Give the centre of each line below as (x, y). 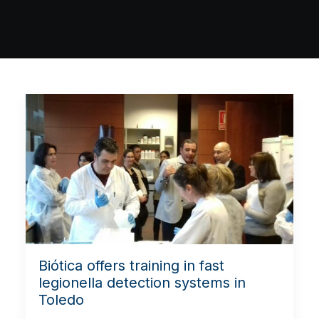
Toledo (61, 299)
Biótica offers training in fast (131, 265)
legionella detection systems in (142, 282)
